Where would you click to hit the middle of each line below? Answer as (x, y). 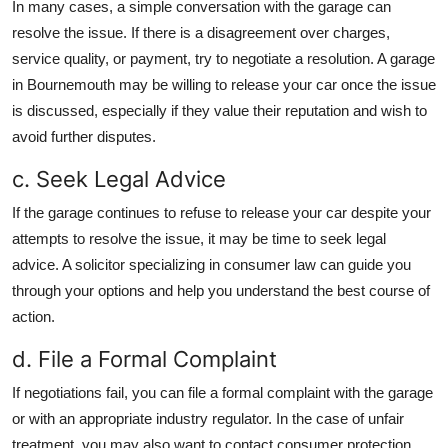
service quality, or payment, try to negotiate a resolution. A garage (223, 59)
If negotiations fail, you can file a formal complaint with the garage (222, 393)
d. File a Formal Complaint (144, 359)
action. (33, 317)
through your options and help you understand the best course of (221, 291)
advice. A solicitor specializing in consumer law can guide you (211, 265)
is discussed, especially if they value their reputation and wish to (219, 111)
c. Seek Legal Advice (119, 179)
